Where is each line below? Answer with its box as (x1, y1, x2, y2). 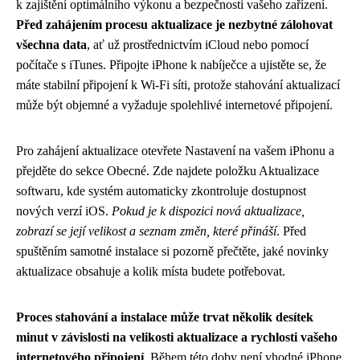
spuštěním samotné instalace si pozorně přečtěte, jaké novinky (16, 244, 329, 258)
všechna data (16, 38, 87, 51)
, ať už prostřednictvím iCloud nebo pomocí (87, 38, 309, 51)
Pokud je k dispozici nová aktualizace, (112, 204, 305, 218)
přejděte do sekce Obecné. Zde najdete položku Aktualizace (16, 164, 319, 178)
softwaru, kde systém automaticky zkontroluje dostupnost (16, 184, 306, 198)
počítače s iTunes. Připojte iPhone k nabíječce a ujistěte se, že (16, 58, 326, 72)
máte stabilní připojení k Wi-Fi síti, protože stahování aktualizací (16, 78, 340, 92)
